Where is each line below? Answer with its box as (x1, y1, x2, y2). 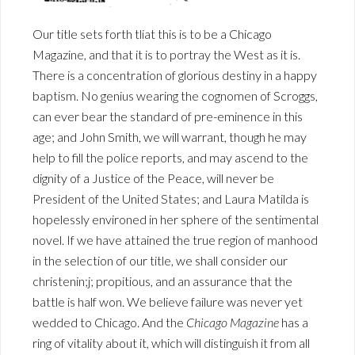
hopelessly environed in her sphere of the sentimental (32, 212, 319, 227)
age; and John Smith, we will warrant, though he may (32, 129, 307, 145)
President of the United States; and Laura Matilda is (32, 191, 309, 207)
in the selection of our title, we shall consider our (32, 253, 288, 269)
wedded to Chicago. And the (32, 315, 186, 330)
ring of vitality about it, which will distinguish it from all (32, 335, 310, 351)
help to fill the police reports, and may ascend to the (32, 150, 308, 166)
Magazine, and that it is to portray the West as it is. (32, 47, 300, 63)
